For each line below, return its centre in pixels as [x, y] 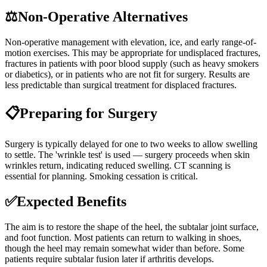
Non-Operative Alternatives [103, 17]
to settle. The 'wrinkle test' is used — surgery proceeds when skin [127, 155]
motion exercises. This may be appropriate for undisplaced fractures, [133, 53]
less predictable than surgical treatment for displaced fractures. [121, 85]
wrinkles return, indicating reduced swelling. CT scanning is [118, 166]
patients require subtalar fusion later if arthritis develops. [109, 259]
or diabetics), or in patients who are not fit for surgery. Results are [127, 74]
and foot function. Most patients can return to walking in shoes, [123, 237]
